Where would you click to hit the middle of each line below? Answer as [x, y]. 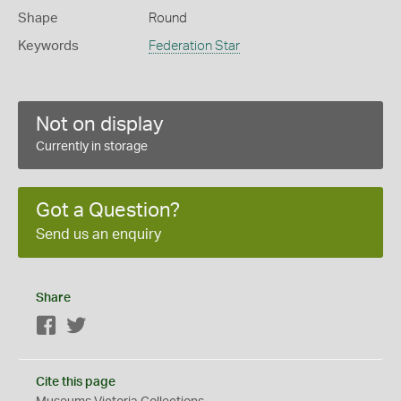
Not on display [100, 124]
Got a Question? [108, 210]
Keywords [48, 46]
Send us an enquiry [98, 234]
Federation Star [194, 46]
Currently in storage [92, 146]
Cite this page [76, 382]
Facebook [85, 326]
